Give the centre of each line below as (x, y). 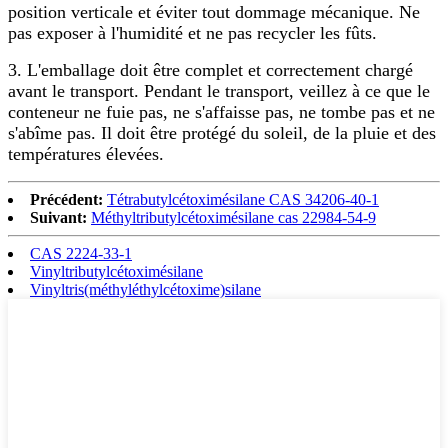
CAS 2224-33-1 (81, 253)
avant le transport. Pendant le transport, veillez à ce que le (219, 90)
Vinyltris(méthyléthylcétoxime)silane (145, 289)
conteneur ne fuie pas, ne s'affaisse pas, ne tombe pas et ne (221, 111)
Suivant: (58, 217)
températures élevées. (86, 153)
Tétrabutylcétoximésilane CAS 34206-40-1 (243, 199)
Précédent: (66, 199)
